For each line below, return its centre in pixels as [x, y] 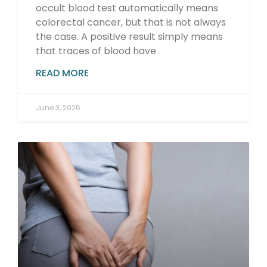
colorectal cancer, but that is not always [131, 22]
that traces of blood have [96, 51]
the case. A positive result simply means [129, 36]
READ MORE [62, 73]
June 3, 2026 [58, 107]
